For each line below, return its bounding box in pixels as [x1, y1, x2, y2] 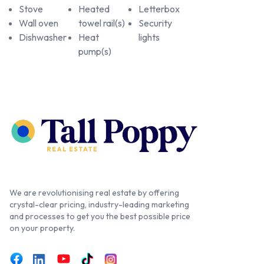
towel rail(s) [78, 16, 126, 29]
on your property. [9, 223, 75, 234]
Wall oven [19, 16, 58, 29]
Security [138, 16, 172, 29]
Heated [78, 2, 110, 15]
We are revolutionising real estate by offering [9, 187, 179, 199]
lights [138, 31, 160, 43]
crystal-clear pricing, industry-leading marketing [9, 199, 189, 210]
